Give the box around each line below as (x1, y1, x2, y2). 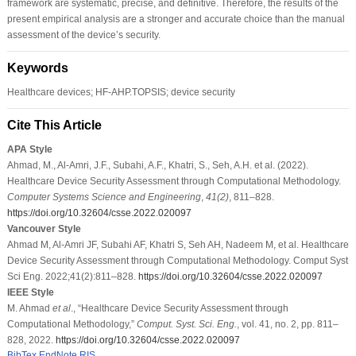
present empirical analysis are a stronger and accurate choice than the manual (6, 13, 345, 25)
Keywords (6, 60, 68, 75)
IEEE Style (6, 286, 54, 298)
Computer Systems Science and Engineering (6, 191, 201, 203)
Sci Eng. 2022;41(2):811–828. (6, 270, 138, 282)
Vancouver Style (6, 222, 81, 234)
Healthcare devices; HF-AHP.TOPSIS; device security (6, 86, 235, 98)
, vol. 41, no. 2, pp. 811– (236, 318, 339, 330)
